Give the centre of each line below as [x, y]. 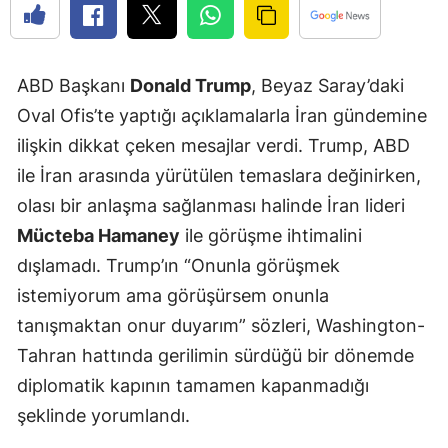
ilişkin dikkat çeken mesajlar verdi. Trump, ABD [213, 145]
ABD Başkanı [73, 85]
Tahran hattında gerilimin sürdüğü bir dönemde [215, 355]
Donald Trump [190, 85]
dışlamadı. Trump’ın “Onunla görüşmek [178, 265]
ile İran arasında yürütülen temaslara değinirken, [219, 175]
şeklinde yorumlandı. [103, 415]
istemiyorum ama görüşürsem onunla [173, 295]
